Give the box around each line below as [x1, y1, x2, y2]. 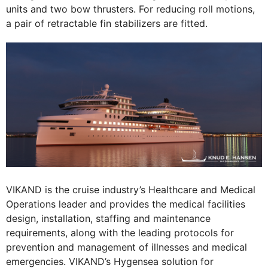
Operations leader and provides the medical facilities [6, 198, 245, 211]
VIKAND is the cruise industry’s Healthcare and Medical [6, 184, 255, 196]
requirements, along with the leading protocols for [6, 227, 234, 239]
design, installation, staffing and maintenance [6, 212, 211, 225]
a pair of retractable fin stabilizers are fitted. [6, 17, 208, 29]
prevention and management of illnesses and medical [6, 241, 247, 254]
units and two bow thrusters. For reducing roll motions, [6, 2, 255, 15]
